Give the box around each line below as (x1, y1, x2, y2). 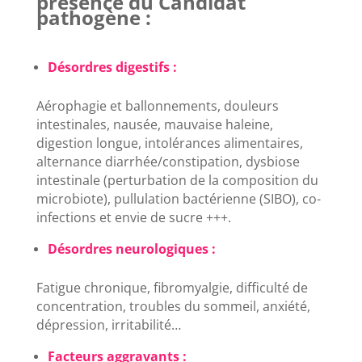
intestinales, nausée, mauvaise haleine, (36, 116, 273, 134)
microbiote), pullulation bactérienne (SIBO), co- (36, 190, 321, 208)
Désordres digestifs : (47, 58, 177, 77)
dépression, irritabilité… (36, 316, 181, 335)
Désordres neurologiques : (47, 240, 216, 259)
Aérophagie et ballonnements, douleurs (36, 97, 279, 116)
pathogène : (36, 4, 151, 32)
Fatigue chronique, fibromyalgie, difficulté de (36, 279, 308, 297)
